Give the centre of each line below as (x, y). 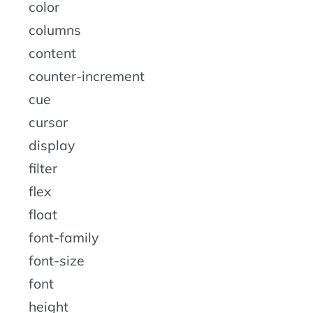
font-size (57, 260)
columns (55, 30)
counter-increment (87, 76)
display (52, 145)
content (52, 53)
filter (43, 168)
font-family (64, 237)
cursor (48, 122)
